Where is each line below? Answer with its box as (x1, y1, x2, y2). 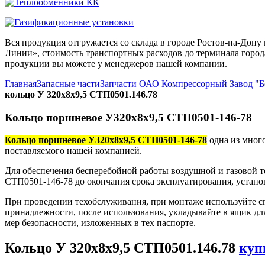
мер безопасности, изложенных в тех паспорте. (5, 218, 196, 228)
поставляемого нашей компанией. (5, 146, 142, 156)
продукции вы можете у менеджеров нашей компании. (5, 59, 227, 69)
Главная (5, 79, 37, 89)
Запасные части (37, 79, 100, 89)
